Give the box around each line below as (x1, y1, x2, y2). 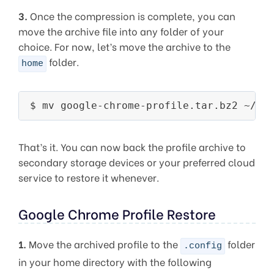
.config (183, 240, 222, 251)
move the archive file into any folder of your (18, 23, 224, 38)
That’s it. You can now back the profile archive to (18, 139, 246, 154)
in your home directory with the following (18, 254, 212, 268)
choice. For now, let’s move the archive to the (18, 39, 231, 53)
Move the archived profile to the (26, 236, 180, 251)
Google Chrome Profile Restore (18, 203, 216, 223)
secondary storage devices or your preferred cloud (18, 154, 255, 169)
